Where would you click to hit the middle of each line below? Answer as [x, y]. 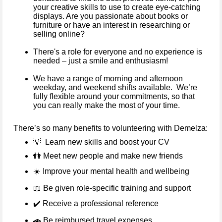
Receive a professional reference [101, 203]
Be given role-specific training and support [117, 188]
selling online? [59, 34]
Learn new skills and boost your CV [107, 142]
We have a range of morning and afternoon [108, 78]
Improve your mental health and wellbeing [115, 171]
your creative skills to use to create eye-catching [117, 7]
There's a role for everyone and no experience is [118, 52]
